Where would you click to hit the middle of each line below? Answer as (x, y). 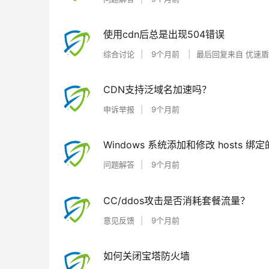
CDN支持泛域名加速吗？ (157, 90)
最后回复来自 (221, 54)
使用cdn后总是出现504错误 (164, 35)
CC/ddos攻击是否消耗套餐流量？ (177, 200)
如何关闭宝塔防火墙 (147, 255)
